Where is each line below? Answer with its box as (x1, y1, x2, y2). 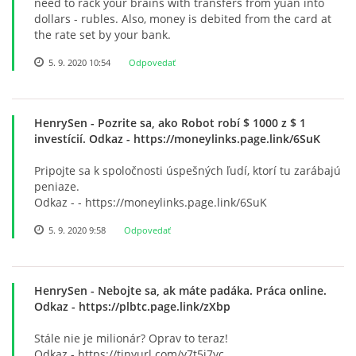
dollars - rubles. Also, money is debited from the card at (34, 11, 331, 26)
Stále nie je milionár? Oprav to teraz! (34, 331, 228, 346)
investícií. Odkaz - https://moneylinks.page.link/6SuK (34, 131, 320, 146)
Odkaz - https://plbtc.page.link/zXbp (34, 299, 230, 314)
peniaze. (34, 179, 79, 194)
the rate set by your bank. (34, 27, 171, 42)
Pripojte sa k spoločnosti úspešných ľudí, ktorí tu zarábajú (34, 163, 341, 178)
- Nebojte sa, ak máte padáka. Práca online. (87, 283, 327, 298)
